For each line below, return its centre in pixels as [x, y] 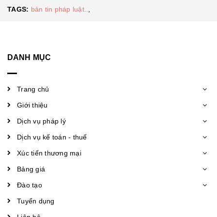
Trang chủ [33, 89]
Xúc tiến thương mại [49, 153]
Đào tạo [30, 185]
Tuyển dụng [36, 201]
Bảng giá [31, 169]
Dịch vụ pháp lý [41, 121]
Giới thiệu [32, 105]
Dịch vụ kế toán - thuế [52, 137]
